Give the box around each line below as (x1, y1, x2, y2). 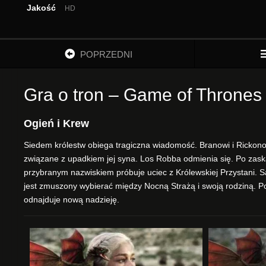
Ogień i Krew (24, 118, 89, 129)
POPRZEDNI (80, 49, 132, 59)
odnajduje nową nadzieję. (24, 195, 119, 204)
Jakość (27, 3, 56, 12)
